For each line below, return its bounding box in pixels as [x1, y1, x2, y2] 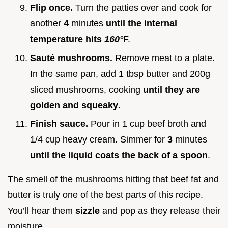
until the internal [106, 18, 177, 29]
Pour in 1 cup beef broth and [88, 119, 206, 129]
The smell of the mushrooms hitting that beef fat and [8, 174, 219, 185]
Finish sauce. [30, 119, 88, 129]
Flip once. [30, 3, 73, 13]
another [30, 18, 64, 29]
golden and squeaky [30, 100, 118, 110]
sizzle [75, 206, 100, 216]
